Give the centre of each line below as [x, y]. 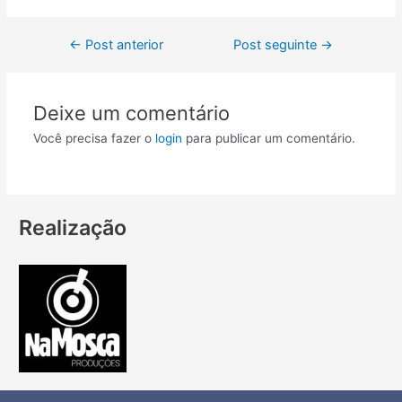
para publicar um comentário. [268, 139]
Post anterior [122, 44]
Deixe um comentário [131, 114]
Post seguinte [277, 44]
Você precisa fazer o [94, 139]
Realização [73, 228]
